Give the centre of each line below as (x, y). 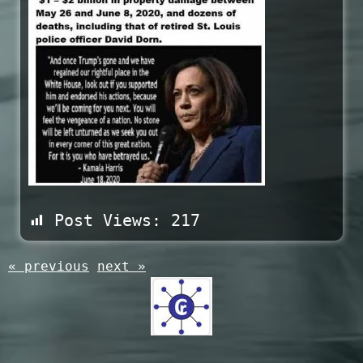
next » (122, 267)
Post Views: (108, 221)
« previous (49, 267)
